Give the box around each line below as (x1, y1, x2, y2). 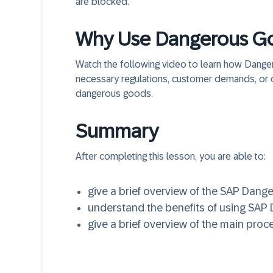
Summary (76, 120, 158, 142)
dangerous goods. (76, 88, 153, 99)
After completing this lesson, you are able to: (76, 151, 266, 161)
